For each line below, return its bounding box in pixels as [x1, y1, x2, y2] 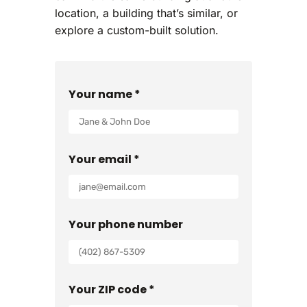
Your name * [69, 86, 140, 103]
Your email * [69, 151, 140, 168]
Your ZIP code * [69, 282, 155, 298]
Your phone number [69, 217, 183, 233]
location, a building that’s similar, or [55, 6, 238, 21]
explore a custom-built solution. [55, 23, 219, 38]
